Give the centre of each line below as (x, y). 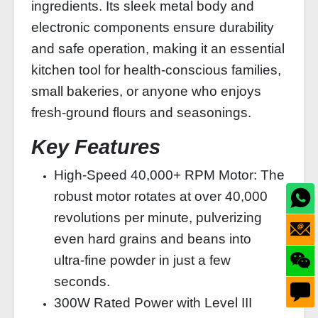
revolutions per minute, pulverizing (158, 218)
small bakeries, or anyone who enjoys (146, 91)
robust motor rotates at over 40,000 (161, 196)
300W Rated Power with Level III (153, 303)
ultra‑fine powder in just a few (142, 260)
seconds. (82, 281)
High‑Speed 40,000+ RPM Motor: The (169, 175)
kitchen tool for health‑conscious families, (156, 70)
